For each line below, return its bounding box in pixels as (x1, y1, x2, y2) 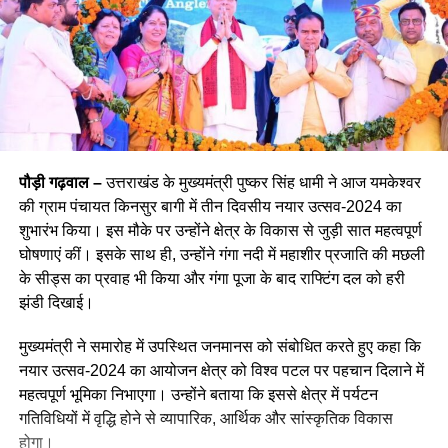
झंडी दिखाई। (18, 294, 94, 312)
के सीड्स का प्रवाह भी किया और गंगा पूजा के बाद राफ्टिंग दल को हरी (18, 270, 405, 288)
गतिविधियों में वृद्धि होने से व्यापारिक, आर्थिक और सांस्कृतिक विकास (18, 410, 393, 428)
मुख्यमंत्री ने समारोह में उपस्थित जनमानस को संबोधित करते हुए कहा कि (18, 338, 421, 356)
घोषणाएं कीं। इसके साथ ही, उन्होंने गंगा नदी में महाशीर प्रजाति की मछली (18, 246, 425, 264)
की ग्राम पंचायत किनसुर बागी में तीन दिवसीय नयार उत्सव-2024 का (18, 198, 402, 216)
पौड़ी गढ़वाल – (18, 174, 102, 192)
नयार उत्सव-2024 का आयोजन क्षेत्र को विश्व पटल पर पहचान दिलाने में (18, 362, 424, 380)
